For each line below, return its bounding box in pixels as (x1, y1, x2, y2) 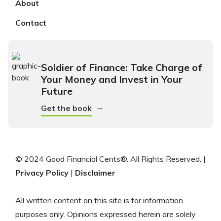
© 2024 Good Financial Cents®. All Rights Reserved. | (15, 154, 206, 164)
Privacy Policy (15, 168, 69, 178)
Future (41, 85, 73, 98)
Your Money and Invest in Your (41, 73, 183, 86)
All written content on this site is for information (15, 195, 183, 206)
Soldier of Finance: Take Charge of (41, 61, 202, 74)
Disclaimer (75, 168, 115, 178)
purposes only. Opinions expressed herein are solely (15, 209, 196, 220)
